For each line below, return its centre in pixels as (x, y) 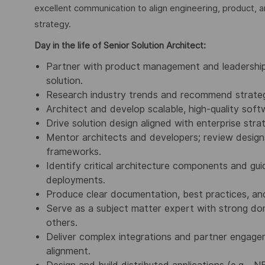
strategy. (53, 24)
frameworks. (74, 151)
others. (62, 222)
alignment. (68, 251)
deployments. (76, 180)
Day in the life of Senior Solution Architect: (120, 46)
